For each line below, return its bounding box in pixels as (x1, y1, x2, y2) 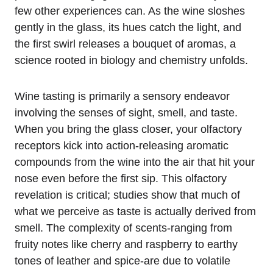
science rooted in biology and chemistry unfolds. (15, 54, 248, 66)
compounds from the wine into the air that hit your (15, 155, 255, 168)
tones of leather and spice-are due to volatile (15, 254, 230, 267)
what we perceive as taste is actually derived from (15, 205, 256, 218)
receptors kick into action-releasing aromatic (15, 139, 229, 152)
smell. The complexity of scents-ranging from (15, 221, 232, 234)
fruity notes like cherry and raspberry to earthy (15, 238, 238, 250)
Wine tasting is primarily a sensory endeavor (15, 90, 230, 102)
